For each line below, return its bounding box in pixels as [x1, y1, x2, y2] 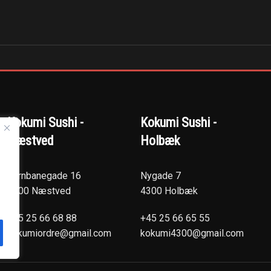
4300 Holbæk [140, 185, 198, 197]
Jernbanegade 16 [7, 170, 81, 181]
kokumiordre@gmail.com [7, 227, 111, 239]
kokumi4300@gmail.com [140, 227, 244, 239]
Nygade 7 [140, 170, 181, 181]
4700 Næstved [7, 185, 71, 197]
